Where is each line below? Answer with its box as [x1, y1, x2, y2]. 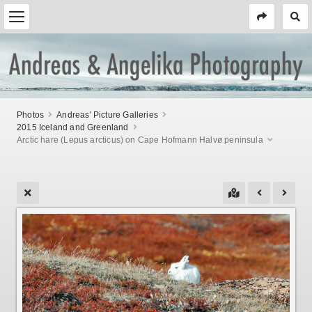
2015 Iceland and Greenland [17, 122, 129, 132]
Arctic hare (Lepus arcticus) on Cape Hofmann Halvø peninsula [17, 134, 263, 145]
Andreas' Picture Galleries [56, 109, 158, 120]
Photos [17, 109, 45, 120]
